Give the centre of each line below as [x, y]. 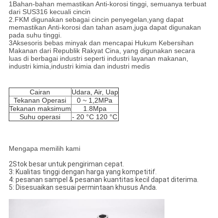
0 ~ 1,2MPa [95, 100]
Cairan [40, 92]
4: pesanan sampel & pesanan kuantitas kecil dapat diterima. [103, 180]
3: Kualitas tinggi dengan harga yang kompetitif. [82, 172]
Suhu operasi [40, 117]
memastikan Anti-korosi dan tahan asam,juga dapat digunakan [105, 27]
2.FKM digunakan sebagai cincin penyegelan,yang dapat [96, 20]
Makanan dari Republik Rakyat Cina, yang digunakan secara [102, 51]
